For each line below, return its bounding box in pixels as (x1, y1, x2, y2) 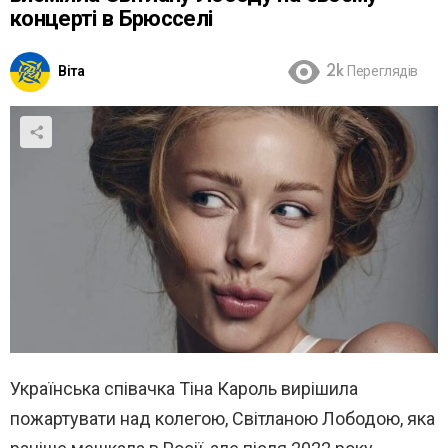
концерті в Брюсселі (10, 7, 213, 33)
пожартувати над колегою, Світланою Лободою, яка (10, 407, 435, 429)
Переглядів (347, 64, 418, 81)
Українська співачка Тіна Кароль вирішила (10, 377, 358, 399)
